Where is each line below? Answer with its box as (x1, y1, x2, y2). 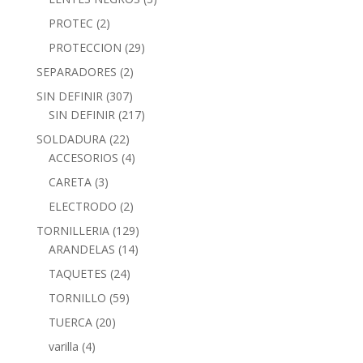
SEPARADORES (36, 63, 117, 79)
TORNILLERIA (36, 222, 109, 238)
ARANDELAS (48, 241, 115, 257)
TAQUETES (48, 265, 107, 281)
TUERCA (48, 314, 92, 330)
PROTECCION (48, 39, 122, 55)
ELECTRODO (48, 198, 117, 214)
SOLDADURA (36, 130, 106, 147)
